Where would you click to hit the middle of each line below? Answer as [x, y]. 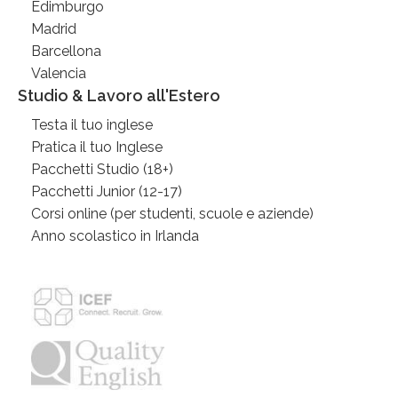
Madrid [54, 28]
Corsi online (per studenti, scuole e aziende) [172, 213]
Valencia [59, 73]
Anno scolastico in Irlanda [115, 235]
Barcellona [66, 51]
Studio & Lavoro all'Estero [119, 95]
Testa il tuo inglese [92, 124]
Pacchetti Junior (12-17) [107, 191]
